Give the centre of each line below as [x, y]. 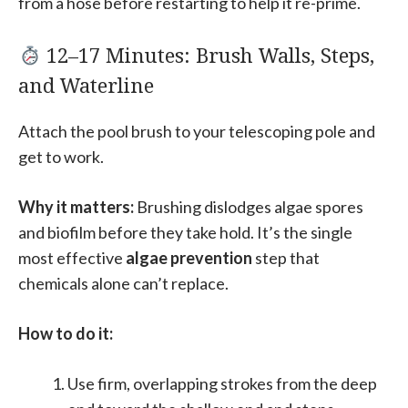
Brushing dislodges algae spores [249, 207]
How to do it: [66, 334]
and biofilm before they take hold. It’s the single [185, 233]
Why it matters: [76, 207]
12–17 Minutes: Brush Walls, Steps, [208, 55]
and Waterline [86, 85]
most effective [72, 258]
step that [286, 258]
